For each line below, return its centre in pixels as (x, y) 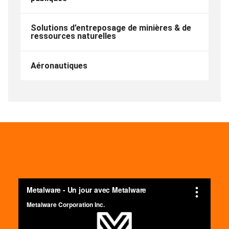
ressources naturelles (73, 36)
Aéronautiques (59, 65)
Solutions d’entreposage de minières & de (111, 28)
